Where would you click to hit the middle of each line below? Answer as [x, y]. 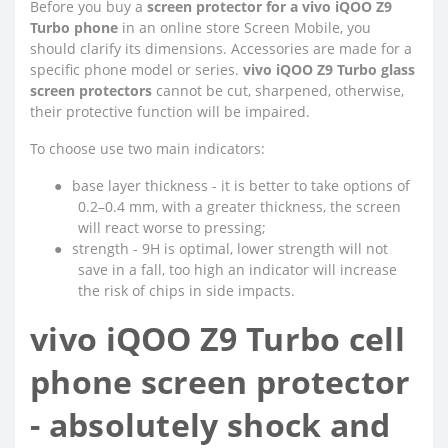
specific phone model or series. [136, 69]
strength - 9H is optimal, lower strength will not [230, 248]
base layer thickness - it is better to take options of [241, 185]
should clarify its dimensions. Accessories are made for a [221, 48]
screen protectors [91, 90]
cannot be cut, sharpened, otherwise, [278, 90]
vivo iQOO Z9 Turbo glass [329, 69]
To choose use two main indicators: [147, 148]
